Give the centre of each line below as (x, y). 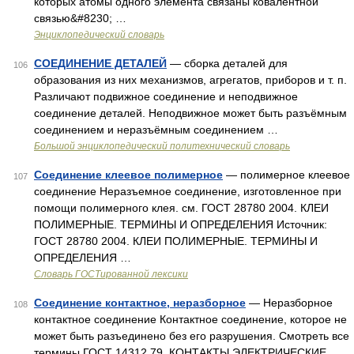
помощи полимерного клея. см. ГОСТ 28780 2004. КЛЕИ (181, 208)
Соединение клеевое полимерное (128, 175)
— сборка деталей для (227, 63)
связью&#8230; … (80, 18)
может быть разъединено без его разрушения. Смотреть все (192, 336)
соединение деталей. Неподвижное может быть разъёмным (190, 113)
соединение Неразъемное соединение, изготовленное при (188, 191)
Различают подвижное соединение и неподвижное (166, 96)
